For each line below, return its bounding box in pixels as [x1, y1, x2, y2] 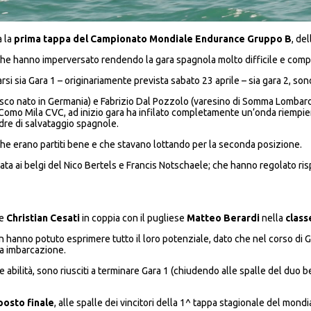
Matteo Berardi [186, 212, 262, 224]
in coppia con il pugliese [81, 212, 187, 224]
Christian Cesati [6, 212, 82, 224]
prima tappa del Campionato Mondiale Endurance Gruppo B [13, 33, 292, 44]
